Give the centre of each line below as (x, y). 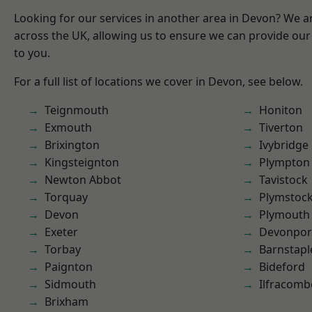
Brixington (72, 145)
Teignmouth (77, 110)
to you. (32, 53)
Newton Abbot (83, 180)
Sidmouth (70, 284)
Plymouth (284, 214)
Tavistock (283, 180)
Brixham (67, 302)
